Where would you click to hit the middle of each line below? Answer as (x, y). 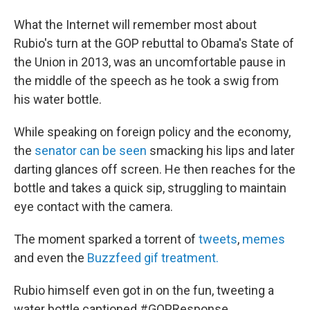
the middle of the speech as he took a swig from (146, 80)
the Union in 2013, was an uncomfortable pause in (150, 62)
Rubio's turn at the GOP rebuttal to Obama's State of (154, 43)
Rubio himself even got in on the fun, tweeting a (144, 290)
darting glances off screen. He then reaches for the (155, 169)
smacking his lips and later (222, 150)
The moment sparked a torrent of (106, 239)
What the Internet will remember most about (135, 24)
